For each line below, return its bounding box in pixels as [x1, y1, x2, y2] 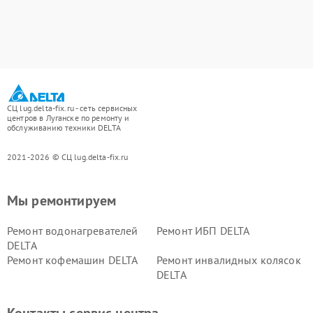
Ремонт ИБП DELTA [156, 224, 250, 238]
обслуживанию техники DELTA [7, 122, 121, 133]
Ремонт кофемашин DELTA [7, 253, 138, 267]
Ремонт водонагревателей [7, 224, 138, 238]
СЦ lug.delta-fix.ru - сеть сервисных [7, 103, 138, 113]
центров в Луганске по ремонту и [7, 112, 130, 123]
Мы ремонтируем [7, 191, 117, 210]
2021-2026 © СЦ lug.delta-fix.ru [7, 152, 129, 162]
